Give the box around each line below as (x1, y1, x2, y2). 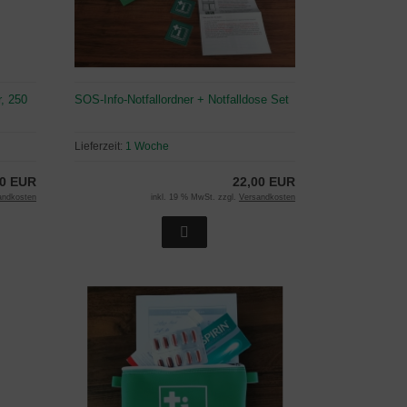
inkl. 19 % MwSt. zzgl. (150, 192, 239, 202)
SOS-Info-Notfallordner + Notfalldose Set (74, 92, 289, 106)
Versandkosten (238, 192, 295, 202)
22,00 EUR (232, 174, 295, 189)
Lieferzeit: (74, 139, 125, 153)
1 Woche (124, 139, 169, 153)
